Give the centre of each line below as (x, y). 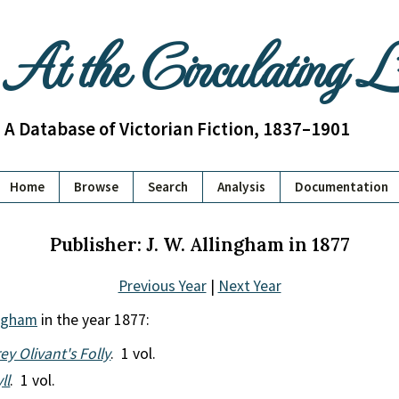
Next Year (249, 286)
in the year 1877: (94, 320)
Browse (96, 187)
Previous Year (162, 286)
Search (168, 187)
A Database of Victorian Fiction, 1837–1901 (177, 129)
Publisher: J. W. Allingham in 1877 (199, 244)
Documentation (342, 187)
